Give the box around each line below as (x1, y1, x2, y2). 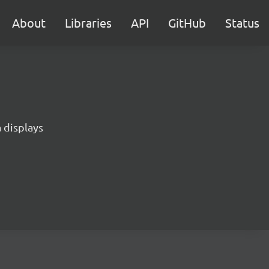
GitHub (168, 15, 206, 30)
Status (225, 15, 259, 30)
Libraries (65, 15, 112, 30)
